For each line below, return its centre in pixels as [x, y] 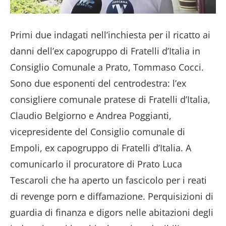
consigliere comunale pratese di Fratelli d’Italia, [110, 100]
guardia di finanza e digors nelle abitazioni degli [112, 213]
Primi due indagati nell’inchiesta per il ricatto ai [110, 35]
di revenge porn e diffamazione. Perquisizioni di [112, 196]
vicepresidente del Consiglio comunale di [98, 132]
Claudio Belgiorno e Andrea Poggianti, [91, 116]
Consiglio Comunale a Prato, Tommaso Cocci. [107, 67]
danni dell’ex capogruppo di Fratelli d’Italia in [105, 51]
